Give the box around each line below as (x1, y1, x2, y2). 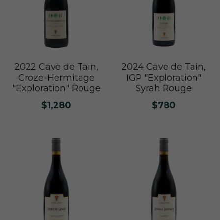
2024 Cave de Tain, (121, 61, 206, 72)
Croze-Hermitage (18, 72, 95, 83)
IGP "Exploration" (126, 72, 201, 83)
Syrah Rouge (136, 82, 192, 94)
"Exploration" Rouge (12, 82, 101, 94)
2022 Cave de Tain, (14, 61, 98, 72)
